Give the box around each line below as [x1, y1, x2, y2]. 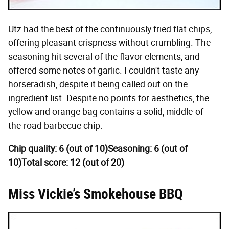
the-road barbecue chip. [8, 120, 103, 131]
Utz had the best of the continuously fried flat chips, [8, 23, 212, 35]
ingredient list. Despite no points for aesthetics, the [8, 92, 209, 104]
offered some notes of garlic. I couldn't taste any [8, 64, 199, 76]
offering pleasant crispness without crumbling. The [8, 37, 211, 49]
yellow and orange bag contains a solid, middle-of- [8, 106, 206, 118]
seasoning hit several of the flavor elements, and [8, 51, 200, 62]
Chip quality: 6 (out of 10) [8, 143, 108, 154]
